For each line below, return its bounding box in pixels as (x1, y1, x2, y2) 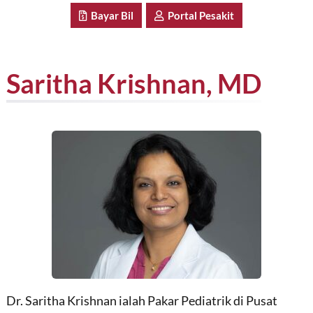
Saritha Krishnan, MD (6, 67, 261, 100)
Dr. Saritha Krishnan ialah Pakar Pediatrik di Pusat (6, 293, 277, 309)
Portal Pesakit (163, 9, 234, 22)
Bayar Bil (87, 9, 133, 22)
